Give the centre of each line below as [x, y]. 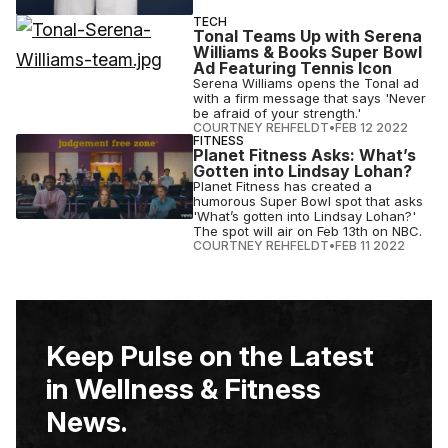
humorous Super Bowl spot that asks [308, 200]
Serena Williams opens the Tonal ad [306, 82]
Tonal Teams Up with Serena [308, 35]
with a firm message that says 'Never [310, 97]
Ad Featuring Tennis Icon [293, 67]
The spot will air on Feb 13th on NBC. [308, 230]
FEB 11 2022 [370, 245]
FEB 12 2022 [372, 127]
